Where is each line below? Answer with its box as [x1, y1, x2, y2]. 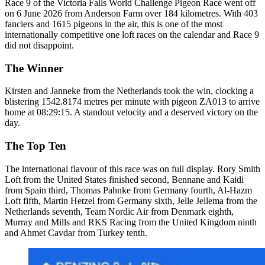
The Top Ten [5, 139, 66, 152]
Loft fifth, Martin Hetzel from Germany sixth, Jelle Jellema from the [5, 195, 257, 206]
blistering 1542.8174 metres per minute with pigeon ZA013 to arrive [5, 96, 260, 107]
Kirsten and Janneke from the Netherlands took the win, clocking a [5, 86, 254, 96]
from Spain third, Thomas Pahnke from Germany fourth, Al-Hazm [5, 185, 252, 195]
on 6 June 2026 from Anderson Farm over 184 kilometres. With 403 [5, 8, 258, 18]
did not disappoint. [5, 40, 74, 50]
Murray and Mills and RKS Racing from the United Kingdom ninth [5, 216, 257, 227]
